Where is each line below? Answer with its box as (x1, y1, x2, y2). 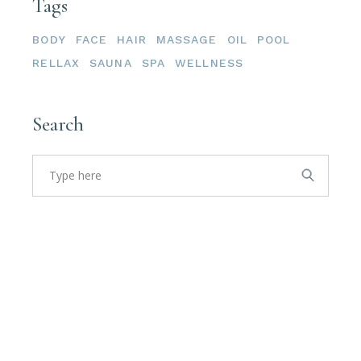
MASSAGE (156, 32, 218, 46)
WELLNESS (175, 56, 243, 69)
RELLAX (32, 56, 81, 69)
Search (32, 111, 84, 136)
